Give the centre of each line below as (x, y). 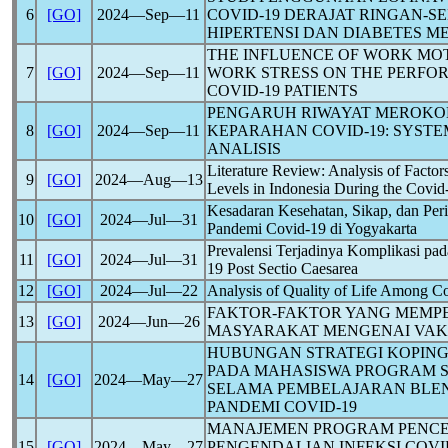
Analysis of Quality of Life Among (319, 290)
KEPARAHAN (259, 130)
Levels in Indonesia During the (306, 188)
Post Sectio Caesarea (290, 268)
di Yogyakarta (371, 228)
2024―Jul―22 (148, 290)
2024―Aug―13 (148, 179)
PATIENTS (319, 90)
